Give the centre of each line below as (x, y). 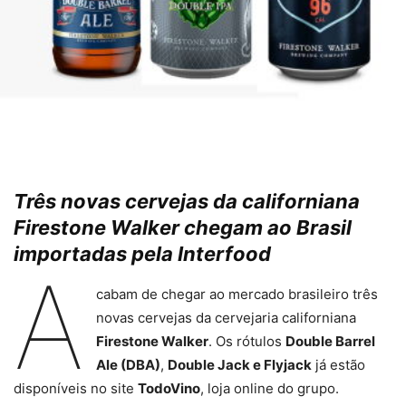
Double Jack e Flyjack (239, 365)
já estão (338, 365)
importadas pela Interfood (142, 254)
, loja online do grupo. (270, 389)
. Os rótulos (246, 342)
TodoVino (169, 389)
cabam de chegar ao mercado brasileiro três (237, 295)
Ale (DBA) (128, 365)
